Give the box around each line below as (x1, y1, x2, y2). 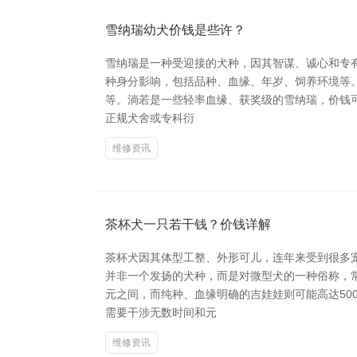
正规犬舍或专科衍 (105, 111, 194, 124)
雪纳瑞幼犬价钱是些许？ (105, 22, 245, 37)
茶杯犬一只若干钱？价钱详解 (105, 217, 271, 231)
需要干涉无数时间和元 (105, 305, 217, 319)
